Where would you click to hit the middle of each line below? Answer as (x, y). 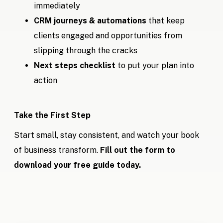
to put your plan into (155, 66)
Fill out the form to (138, 150)
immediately (57, 6)
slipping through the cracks (86, 51)
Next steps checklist (75, 66)
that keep (166, 21)
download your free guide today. (78, 165)
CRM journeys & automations (90, 21)
